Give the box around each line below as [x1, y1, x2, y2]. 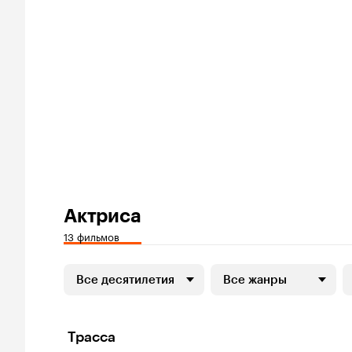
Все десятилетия [76, 273, 174, 287]
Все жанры [223, 273, 287, 287]
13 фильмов [64, 228, 119, 244]
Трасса [68, 328, 115, 346]
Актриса [64, 204, 141, 227]
